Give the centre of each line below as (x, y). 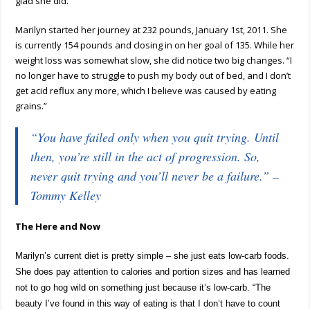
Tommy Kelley (66, 195)
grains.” (31, 106)
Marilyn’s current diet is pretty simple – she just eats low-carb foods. (153, 255)
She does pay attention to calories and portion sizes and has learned (153, 271)
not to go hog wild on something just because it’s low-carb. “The (143, 287)
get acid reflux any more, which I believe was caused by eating (146, 90)
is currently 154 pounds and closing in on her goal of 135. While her (155, 45)
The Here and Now (58, 226)
